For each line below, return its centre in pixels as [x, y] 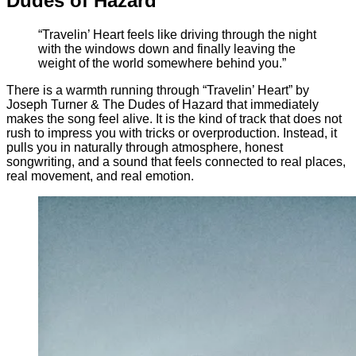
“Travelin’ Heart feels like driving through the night [177, 34]
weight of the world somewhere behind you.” [162, 63]
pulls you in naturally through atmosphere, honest [145, 147]
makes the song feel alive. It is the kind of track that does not [174, 118]
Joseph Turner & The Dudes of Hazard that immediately [163, 104]
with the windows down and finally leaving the [167, 48]
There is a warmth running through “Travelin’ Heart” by [158, 90]
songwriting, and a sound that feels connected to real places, [176, 161]
